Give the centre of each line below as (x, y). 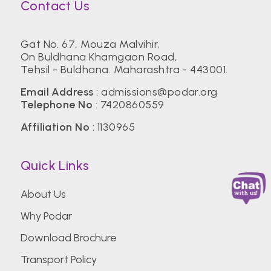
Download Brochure (68, 238)
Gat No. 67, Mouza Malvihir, (90, 44)
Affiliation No (55, 127)
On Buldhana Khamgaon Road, (99, 57)
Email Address (57, 92)
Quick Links (55, 165)
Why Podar (46, 216)
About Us (43, 194)
